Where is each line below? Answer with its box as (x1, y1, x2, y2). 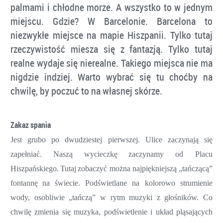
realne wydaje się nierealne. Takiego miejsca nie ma (10, 56, 213, 70)
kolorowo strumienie (144, 178, 213, 187)
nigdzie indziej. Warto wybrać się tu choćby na (10, 70, 213, 84)
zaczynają (167, 135, 199, 144)
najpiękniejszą (132, 164, 177, 173)
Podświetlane (80, 178, 132, 187)
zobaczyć (78, 164, 108, 173)
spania (30, 119, 51, 130)
